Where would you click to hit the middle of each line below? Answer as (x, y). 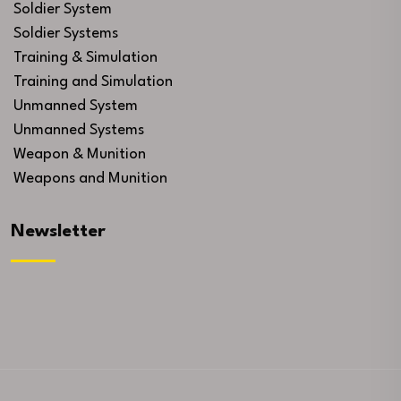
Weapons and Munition (90, 179)
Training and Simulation (93, 82)
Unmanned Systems (79, 131)
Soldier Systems (66, 34)
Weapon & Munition (80, 155)
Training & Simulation (85, 58)
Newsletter (58, 232)
